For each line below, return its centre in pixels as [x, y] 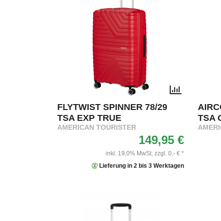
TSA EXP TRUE [89, 118]
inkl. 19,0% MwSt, [129, 154]
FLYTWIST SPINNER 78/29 [112, 107]
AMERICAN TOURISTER [97, 128]
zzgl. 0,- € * [169, 154]
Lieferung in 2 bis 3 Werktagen [141, 166]
